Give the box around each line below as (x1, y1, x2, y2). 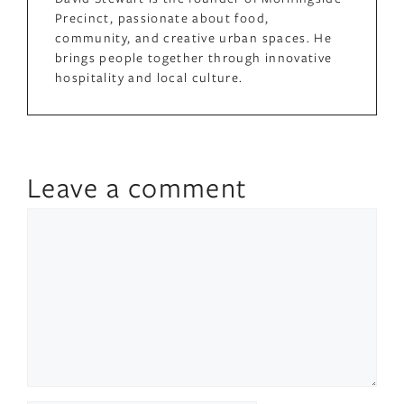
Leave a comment (27, 169, 248, 206)
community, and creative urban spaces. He (55, 29, 333, 47)
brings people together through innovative (55, 49, 333, 67)
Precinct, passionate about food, (55, 9, 270, 27)
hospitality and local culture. (55, 69, 243, 87)
